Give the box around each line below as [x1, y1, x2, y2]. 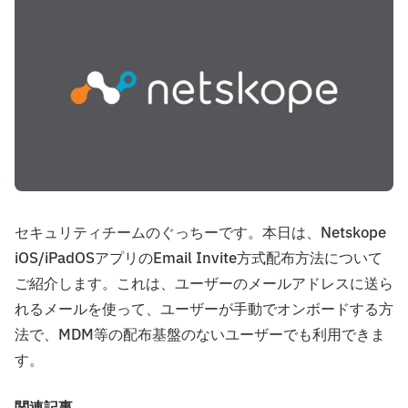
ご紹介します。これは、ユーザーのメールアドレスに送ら [15, 273, 393, 296]
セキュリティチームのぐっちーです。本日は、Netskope [15, 222, 386, 245]
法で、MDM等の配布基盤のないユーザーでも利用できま [15, 324, 385, 347]
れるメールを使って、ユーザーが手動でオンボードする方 [15, 299, 393, 321]
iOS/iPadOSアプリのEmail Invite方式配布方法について [15, 248, 382, 270]
